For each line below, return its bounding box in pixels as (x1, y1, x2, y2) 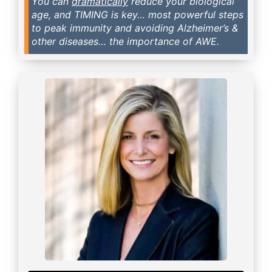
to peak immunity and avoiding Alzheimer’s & (32, 21, 238, 34)
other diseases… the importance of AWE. (32, 35, 219, 47)
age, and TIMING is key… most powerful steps (32, 8, 243, 21)
